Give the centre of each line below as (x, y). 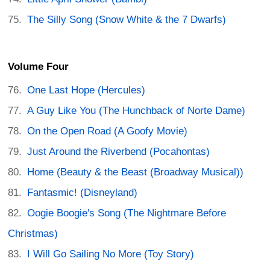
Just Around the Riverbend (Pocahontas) (119, 152)
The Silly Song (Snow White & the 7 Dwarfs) (127, 19)
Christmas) (33, 234)
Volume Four (38, 67)
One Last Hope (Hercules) (86, 90)
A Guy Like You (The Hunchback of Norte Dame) (137, 111)
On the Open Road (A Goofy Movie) (108, 131)
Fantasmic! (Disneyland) (83, 193)
